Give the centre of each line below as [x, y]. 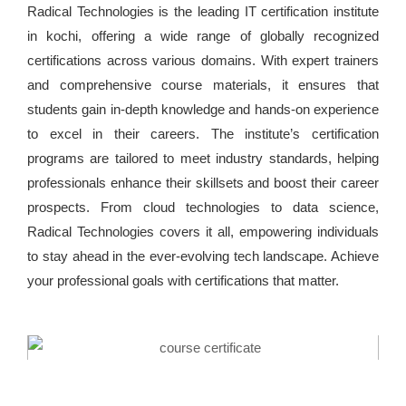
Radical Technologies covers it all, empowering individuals [203, 232]
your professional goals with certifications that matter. [183, 281]
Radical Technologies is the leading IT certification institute [203, 12]
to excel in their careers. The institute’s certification [203, 134]
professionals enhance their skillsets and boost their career [203, 183]
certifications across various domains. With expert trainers [203, 61]
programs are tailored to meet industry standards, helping [203, 159]
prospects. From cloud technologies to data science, [203, 208]
